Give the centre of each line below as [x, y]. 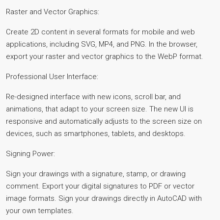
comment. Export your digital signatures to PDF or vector [100, 186]
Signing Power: [30, 154]
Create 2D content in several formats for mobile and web [100, 32]
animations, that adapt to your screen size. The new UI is [100, 109]
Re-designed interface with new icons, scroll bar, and [93, 97]
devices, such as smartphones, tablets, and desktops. [96, 134]
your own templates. [40, 211]
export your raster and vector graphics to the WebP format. [105, 56]
